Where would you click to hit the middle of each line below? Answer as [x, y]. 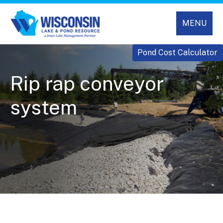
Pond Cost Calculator [177, 53]
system [44, 108]
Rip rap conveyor [87, 84]
